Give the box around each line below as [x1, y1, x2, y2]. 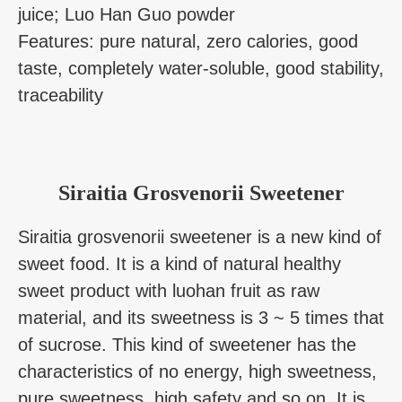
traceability [18, 85, 103, 106]
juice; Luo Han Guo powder [18, 4, 235, 25]
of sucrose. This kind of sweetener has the [18, 335, 356, 355]
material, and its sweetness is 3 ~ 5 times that [18, 308, 384, 328]
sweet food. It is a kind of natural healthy [18, 254, 341, 275]
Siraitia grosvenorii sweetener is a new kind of [18, 227, 381, 248]
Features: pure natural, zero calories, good [18, 31, 358, 52]
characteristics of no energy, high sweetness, [18, 362, 377, 382]
